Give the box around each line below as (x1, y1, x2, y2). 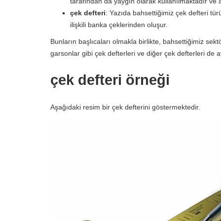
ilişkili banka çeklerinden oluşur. (70, 21, 168, 29)
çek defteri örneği (50, 72, 170, 88)
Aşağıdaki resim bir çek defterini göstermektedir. (50, 103, 200, 111)
